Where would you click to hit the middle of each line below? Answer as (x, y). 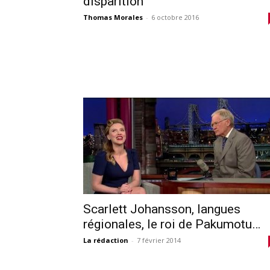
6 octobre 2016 (175, 17)
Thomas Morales (113, 17)
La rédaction (106, 240)
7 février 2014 (159, 240)
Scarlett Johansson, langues (162, 209)
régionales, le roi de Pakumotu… (172, 224)
